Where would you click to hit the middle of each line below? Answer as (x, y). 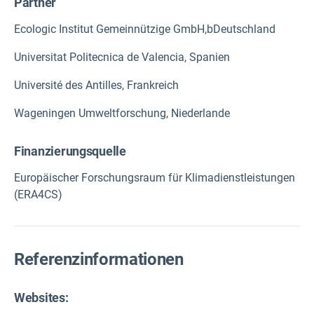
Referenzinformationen (99, 259)
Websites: (41, 297)
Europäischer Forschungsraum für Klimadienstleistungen (155, 177)
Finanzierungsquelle (70, 151)
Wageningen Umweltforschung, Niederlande (122, 114)
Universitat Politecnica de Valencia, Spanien (122, 57)
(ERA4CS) (38, 194)
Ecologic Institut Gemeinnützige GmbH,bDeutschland (145, 29)
